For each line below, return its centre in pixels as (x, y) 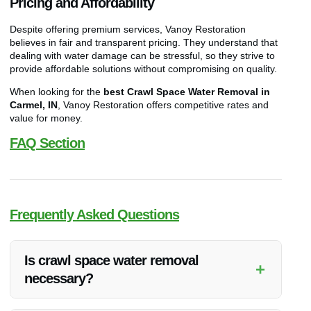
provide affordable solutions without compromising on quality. (143, 68)
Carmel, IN (34, 105)
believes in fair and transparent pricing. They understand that (144, 42)
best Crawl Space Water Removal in (187, 92)
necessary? (59, 279)
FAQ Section (47, 143)
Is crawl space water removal (111, 261)
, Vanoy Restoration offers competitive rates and (163, 105)
